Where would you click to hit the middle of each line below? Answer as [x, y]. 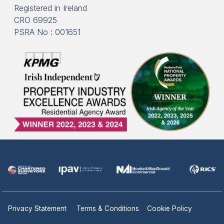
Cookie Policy [169, 208]
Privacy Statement [38, 208]
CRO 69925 [35, 20]
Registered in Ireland [50, 8]
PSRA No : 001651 [47, 32]
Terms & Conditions [108, 208]
